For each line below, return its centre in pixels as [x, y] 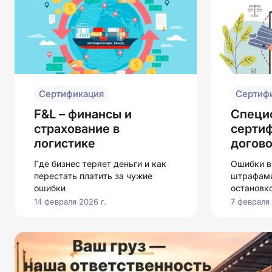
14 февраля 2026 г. [70, 201]
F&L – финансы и [83, 114]
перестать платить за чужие [93, 175]
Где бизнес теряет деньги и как [100, 163]
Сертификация [71, 93]
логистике [65, 143]
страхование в [77, 128]
